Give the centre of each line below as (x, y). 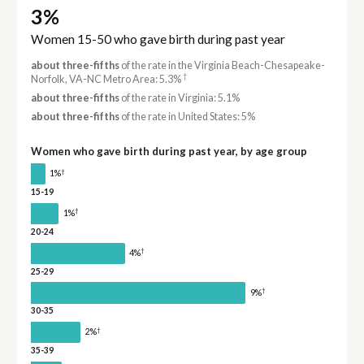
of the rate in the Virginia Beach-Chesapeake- (222, 65)
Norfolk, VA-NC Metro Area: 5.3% (106, 79)
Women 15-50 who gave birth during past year (158, 39)
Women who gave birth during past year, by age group (169, 152)
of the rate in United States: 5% (187, 117)
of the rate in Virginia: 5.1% (179, 98)
